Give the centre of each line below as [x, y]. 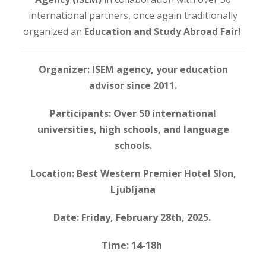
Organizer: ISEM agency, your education [133, 70]
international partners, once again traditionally [133, 16]
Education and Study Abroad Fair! [162, 32]
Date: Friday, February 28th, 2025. [133, 218]
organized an [53, 32]
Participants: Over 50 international [133, 114]
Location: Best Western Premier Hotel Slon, [133, 174]
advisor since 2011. [133, 86]
